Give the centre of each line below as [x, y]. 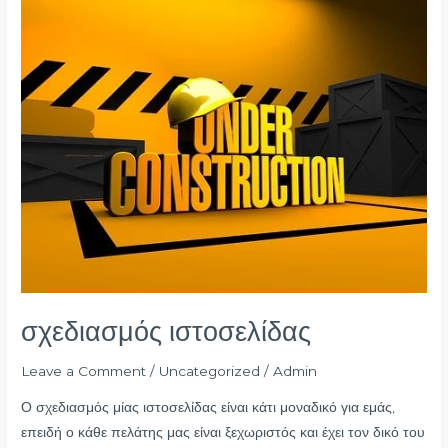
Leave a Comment [84, 371]
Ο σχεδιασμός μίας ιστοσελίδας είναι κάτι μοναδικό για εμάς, [208, 407]
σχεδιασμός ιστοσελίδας [166, 331]
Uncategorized [210, 371]
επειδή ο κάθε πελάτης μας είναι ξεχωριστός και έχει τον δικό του [223, 432]
